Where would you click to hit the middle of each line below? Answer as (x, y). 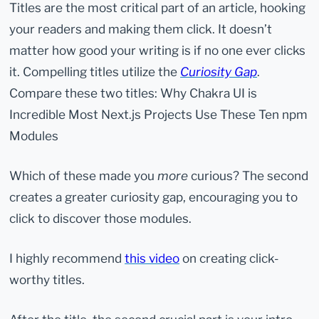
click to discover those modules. (101, 218)
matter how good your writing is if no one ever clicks (158, 50)
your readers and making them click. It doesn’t (141, 28)
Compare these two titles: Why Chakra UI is (134, 93)
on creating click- (230, 258)
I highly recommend (67, 258)
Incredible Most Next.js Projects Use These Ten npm (159, 114)
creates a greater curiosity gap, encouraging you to (154, 197)
